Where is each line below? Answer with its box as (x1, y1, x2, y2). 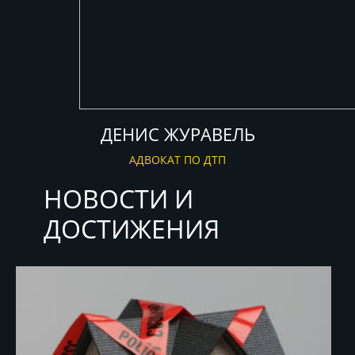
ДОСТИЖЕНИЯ (44, 212, 219, 246)
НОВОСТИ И (44, 181, 193, 216)
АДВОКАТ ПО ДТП (129, 152, 226, 167)
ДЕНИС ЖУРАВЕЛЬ (100, 122, 255, 146)
